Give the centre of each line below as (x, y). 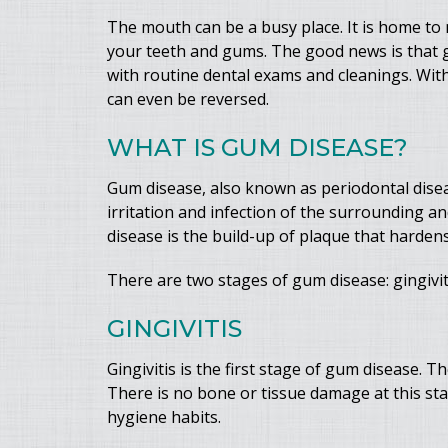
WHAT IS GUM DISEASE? (257, 147)
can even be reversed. (188, 99)
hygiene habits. (164, 417)
